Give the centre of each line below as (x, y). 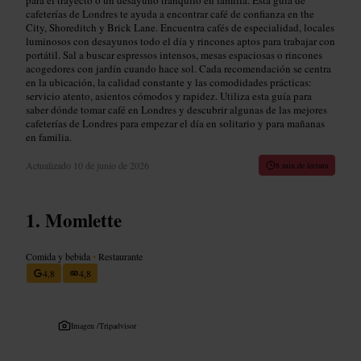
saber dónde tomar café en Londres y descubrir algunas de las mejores (176, 109)
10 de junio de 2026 (111, 165)
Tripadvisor (118, 325)
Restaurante (119, 256)
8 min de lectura (302, 165)
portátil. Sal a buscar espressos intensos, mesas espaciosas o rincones (174, 54)
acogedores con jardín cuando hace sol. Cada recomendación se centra (178, 68)
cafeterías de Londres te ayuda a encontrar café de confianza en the (170, 13)
